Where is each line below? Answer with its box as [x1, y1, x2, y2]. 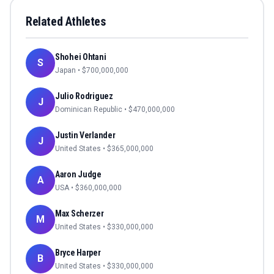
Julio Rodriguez [55, 91, 113, 102]
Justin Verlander [55, 130, 116, 141]
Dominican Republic [55, 105, 122, 114]
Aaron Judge [55, 169, 102, 180]
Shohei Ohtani [55, 52, 106, 62]
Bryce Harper [55, 248, 101, 258]
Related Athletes [26, 14, 106, 29]
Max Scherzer [55, 209, 104, 219]
